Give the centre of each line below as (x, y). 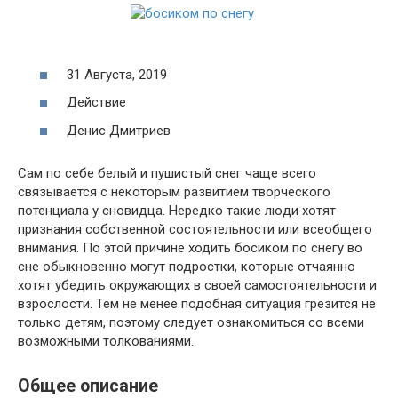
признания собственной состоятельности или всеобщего (195, 229)
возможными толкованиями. (106, 341)
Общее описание (88, 386)
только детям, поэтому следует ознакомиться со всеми (191, 322)
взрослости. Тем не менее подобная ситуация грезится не (197, 303)
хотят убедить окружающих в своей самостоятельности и (197, 285)
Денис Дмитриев (119, 130)
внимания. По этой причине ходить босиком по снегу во (190, 247)
